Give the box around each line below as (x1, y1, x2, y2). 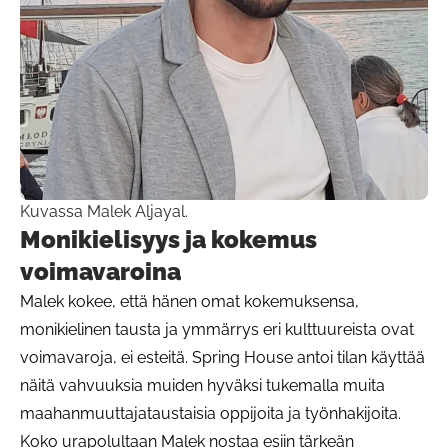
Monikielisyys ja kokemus (20, 224, 317, 254)
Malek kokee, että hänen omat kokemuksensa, (20, 291, 359, 311)
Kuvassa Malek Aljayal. (20, 201, 188, 221)
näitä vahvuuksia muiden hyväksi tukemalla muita (20, 375, 385, 395)
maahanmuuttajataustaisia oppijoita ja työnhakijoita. (20, 403, 401, 423)
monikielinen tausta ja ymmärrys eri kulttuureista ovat (20, 319, 414, 339)
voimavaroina (20, 256, 181, 286)
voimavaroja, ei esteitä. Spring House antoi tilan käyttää (20, 347, 425, 367)
